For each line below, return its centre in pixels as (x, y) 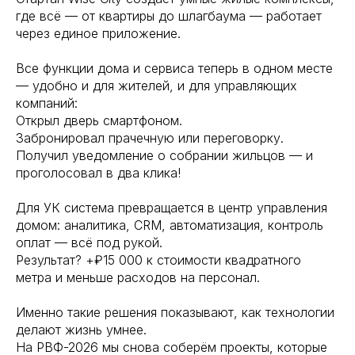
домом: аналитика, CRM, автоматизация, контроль (170, 225)
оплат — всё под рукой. (89, 243)
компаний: (47, 103)
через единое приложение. (98, 34)
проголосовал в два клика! (98, 173)
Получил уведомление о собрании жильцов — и (164, 156)
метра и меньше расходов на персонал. (138, 278)
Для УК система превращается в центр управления (172, 208)
